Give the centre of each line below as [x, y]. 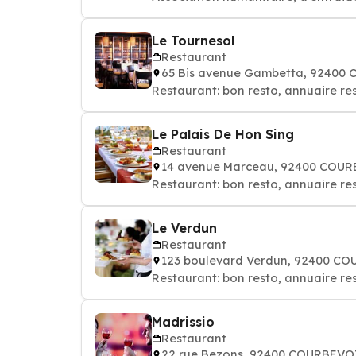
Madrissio [183, 322]
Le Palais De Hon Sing [223, 134]
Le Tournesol [193, 41]
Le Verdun [184, 228]
